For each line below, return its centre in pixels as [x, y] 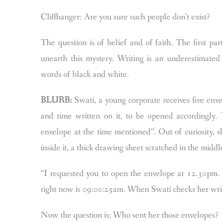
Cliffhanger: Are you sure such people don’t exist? [125, 17]
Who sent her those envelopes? [166, 215]
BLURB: [56, 100]
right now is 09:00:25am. [84, 189]
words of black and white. [85, 74]
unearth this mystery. [79, 58]
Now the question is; [77, 215]
